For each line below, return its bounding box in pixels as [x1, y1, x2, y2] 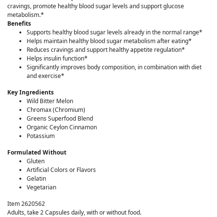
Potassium [27, 132, 55, 140]
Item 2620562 [7, 200, 45, 208]
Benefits [7, 19, 31, 28]
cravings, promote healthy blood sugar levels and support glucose [7, 2, 184, 11]
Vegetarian [27, 183, 56, 192]
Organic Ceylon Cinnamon [27, 123, 97, 132]
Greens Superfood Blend [27, 114, 93, 123]
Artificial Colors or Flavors [27, 166, 96, 174]
